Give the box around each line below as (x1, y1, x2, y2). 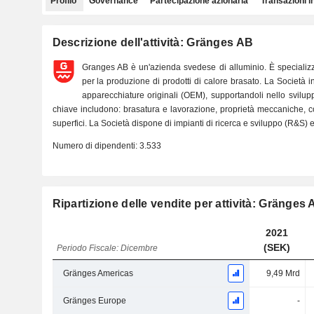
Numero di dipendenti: (52, 141, 139, 151)
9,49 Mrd (266, 268, 300, 278)
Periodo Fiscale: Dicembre (57, 243, 158, 253)
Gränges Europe (62, 296, 126, 306)
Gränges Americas (62, 268, 133, 278)
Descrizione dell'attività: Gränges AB (52, 36, 254, 48)
